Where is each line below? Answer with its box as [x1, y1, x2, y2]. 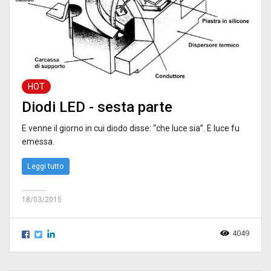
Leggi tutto [27, 161, 64, 171]
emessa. [22, 136, 54, 146]
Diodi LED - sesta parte [22, 98, 172, 116]
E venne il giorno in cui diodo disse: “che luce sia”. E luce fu [22, 123, 240, 133]
